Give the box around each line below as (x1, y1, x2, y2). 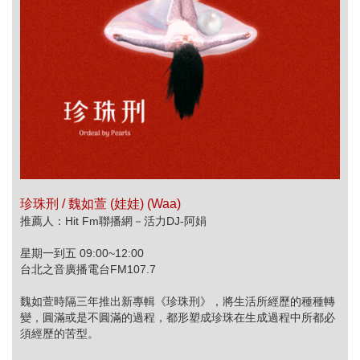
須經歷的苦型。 (20, 326, 99, 340)
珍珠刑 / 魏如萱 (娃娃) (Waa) (20, 196, 181, 211)
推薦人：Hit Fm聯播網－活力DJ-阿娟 (20, 214, 207, 227)
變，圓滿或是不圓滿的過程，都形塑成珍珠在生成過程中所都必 (20, 310, 335, 324)
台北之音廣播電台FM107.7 (20, 262, 156, 276)
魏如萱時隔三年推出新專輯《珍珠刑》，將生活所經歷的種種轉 (20, 294, 335, 308)
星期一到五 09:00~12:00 (20, 246, 144, 260)
